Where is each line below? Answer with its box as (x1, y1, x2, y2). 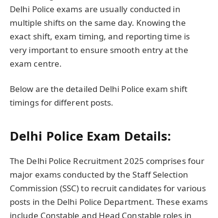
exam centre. (10, 58, 62, 70)
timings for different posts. (10, 97, 114, 109)
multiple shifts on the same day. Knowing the (10, 17, 186, 29)
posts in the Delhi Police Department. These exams (10, 196, 208, 207)
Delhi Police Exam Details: (10, 127, 171, 144)
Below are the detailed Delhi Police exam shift (10, 83, 187, 95)
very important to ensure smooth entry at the (10, 44, 188, 56)
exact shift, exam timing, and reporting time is (10, 31, 190, 42)
